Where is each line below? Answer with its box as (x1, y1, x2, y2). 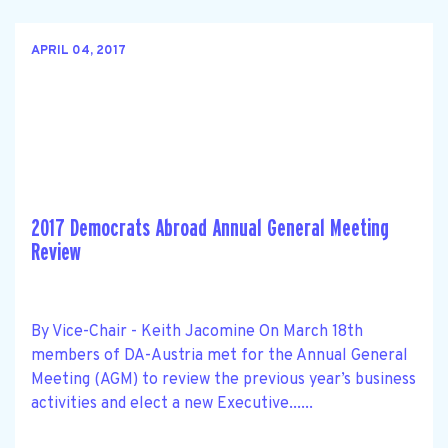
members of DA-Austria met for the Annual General (31, 345, 408, 366)
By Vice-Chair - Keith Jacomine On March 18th (31, 321, 363, 342)
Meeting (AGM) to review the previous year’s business (31, 369, 416, 390)
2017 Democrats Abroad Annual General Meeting (31, 215, 389, 241)
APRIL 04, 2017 (31, 43, 126, 60)
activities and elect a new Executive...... (31, 393, 313, 414)
